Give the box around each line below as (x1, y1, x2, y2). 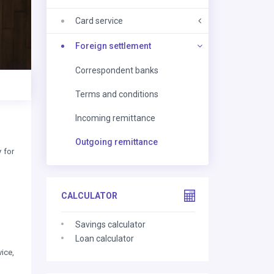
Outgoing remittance (75, 137, 158, 147)
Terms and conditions (75, 89, 158, 99)
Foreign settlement (75, 41, 151, 51)
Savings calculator (75, 220, 146, 229)
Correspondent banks (75, 65, 158, 75)
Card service (75, 16, 123, 26)
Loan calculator (75, 234, 134, 243)
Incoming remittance (75, 113, 155, 123)
